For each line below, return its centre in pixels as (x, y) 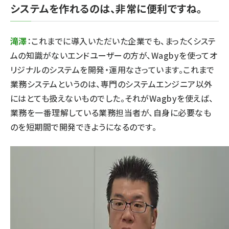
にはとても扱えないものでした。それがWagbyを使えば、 (112, 98)
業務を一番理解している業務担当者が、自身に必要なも (111, 112)
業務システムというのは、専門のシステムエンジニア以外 (111, 84)
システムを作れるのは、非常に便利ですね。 (106, 8)
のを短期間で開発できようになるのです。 (84, 127)
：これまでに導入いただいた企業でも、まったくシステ (121, 41)
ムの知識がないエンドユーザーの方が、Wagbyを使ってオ (114, 55)
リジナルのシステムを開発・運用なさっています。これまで (112, 70)
